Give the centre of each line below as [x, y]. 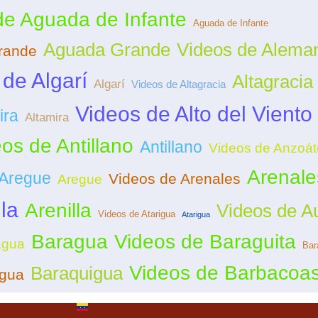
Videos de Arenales [174, 179]
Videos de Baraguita [205, 242]
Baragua [70, 242]
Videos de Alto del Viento [194, 114]
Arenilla [58, 211]
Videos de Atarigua [136, 214]
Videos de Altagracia [178, 84]
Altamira [47, 118]
